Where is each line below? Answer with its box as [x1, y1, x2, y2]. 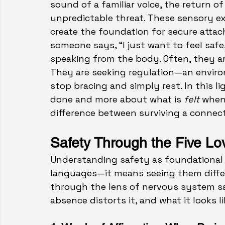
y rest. [154, 80, 182, 92]
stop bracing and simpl [50, 80, 154, 92]
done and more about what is [50, 93, 184, 105]
